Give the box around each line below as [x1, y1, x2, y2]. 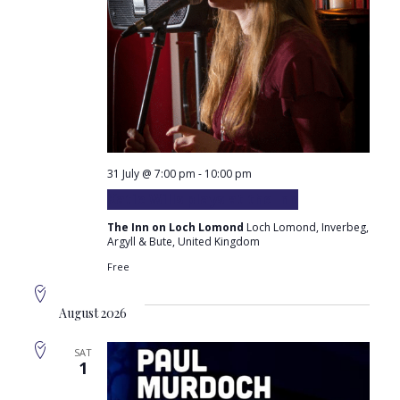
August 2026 [58, 304, 127, 321]
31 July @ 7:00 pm [106, 165, 196, 181]
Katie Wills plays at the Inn [106, 188, 298, 209]
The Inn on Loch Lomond [106, 219, 246, 235]
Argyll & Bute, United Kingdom [106, 233, 260, 249]
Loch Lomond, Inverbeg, [246, 219, 369, 235]
